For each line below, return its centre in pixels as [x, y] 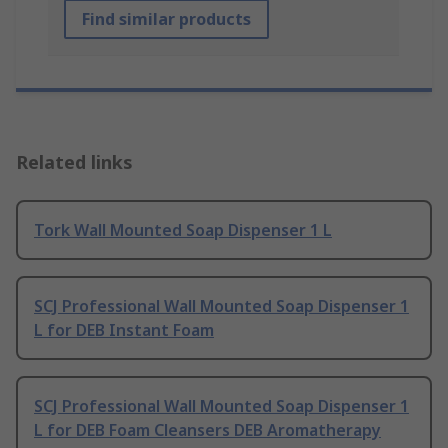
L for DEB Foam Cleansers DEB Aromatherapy [207, 430]
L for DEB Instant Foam [124, 330]
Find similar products [166, 19]
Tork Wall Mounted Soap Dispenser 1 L [183, 230]
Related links [74, 162]
